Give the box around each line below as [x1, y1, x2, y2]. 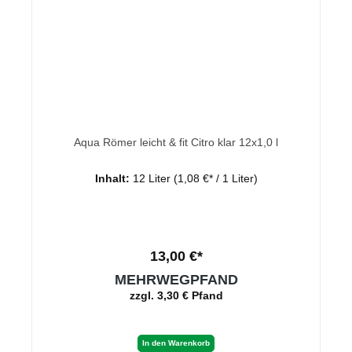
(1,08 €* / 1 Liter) [173, 171, 258, 185]
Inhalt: [94, 171, 133, 185]
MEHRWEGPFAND [114, 271, 238, 288]
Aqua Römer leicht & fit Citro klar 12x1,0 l [239, 135, 278, 148]
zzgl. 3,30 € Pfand [129, 288, 223, 302]
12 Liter [132, 171, 174, 185]
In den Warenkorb [142, 338, 210, 347]
